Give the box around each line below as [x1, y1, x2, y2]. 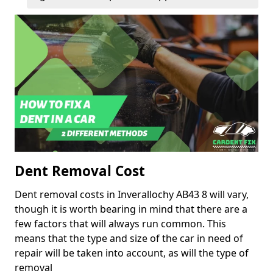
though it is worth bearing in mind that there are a [15, 202, 247, 216]
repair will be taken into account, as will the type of [15, 246, 249, 260]
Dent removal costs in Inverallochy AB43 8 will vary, [15, 188, 249, 202]
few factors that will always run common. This [15, 217, 226, 231]
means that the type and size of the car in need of [15, 232, 243, 246]
